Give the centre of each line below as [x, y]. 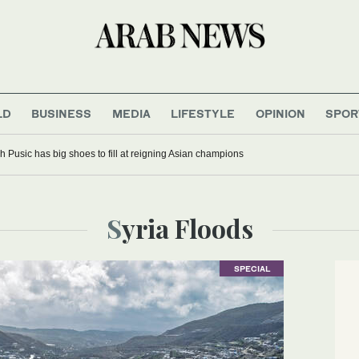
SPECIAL [252, 269]
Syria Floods [187, 228]
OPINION [280, 113]
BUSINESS [62, 113]
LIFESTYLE [203, 113]
